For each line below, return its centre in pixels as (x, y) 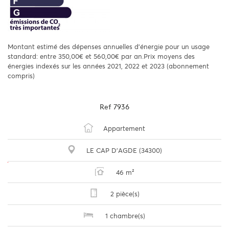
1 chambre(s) (124, 216)
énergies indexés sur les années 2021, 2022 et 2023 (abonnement (108, 66)
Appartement (124, 128)
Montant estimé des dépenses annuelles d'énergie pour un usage (109, 47)
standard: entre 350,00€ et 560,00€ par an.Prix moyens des (101, 57)
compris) (21, 76)
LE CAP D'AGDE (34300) (124, 150)
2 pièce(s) (124, 194)
